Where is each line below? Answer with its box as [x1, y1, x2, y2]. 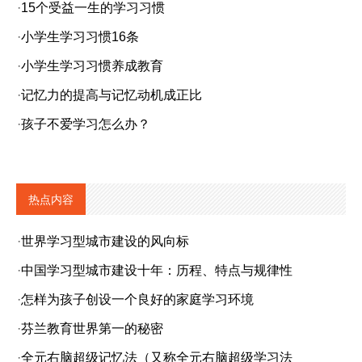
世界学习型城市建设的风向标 [21, 234, 189, 248]
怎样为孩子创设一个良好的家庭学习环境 [21, 293, 254, 306]
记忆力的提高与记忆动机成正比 [21, 88, 202, 102]
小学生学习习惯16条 [21, 30, 139, 44]
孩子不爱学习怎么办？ [21, 117, 150, 131]
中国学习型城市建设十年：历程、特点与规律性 [21, 263, 293, 277]
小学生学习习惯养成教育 [21, 59, 163, 73]
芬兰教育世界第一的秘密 [21, 322, 163, 335]
